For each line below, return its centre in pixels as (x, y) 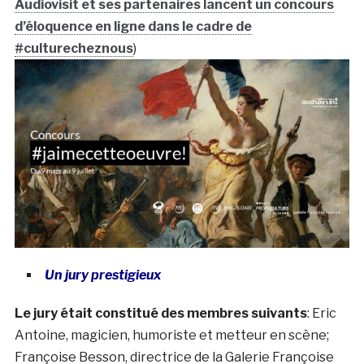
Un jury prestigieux (102, 275)
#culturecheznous (74, 48)
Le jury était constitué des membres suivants (160, 313)
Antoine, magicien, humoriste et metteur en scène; (171, 335)
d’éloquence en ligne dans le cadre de (133, 26)
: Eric (321, 313)
